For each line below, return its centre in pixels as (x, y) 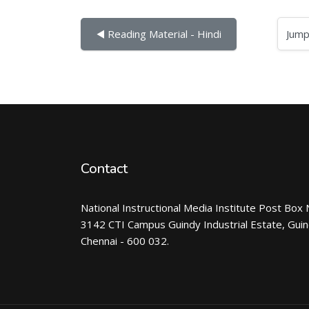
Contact (104, 169)
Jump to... (277, 33)
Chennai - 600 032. (125, 241)
